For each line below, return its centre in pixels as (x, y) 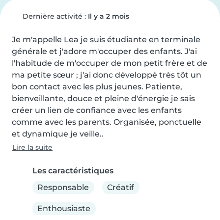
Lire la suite (32, 147)
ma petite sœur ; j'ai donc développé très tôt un (107, 75)
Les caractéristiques (73, 171)
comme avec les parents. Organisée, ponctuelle (107, 122)
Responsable (63, 187)
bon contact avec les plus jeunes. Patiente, (97, 87)
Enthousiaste (64, 208)
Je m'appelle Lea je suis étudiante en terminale (106, 40)
